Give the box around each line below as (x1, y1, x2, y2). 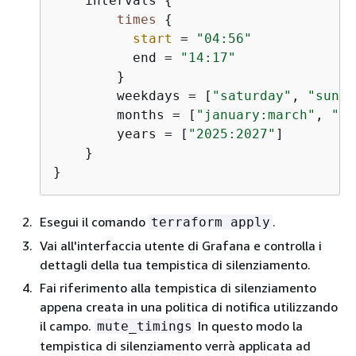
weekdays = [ (53, 88, 212, 103)
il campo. (40, 318, 95, 334)
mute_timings (97, 319, 192, 334)
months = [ (53, 107, 196, 122)
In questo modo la (195, 318, 303, 334)
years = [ (53, 126, 188, 141)
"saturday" (212, 88, 292, 103)
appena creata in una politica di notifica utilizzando (40, 299, 338, 315)
